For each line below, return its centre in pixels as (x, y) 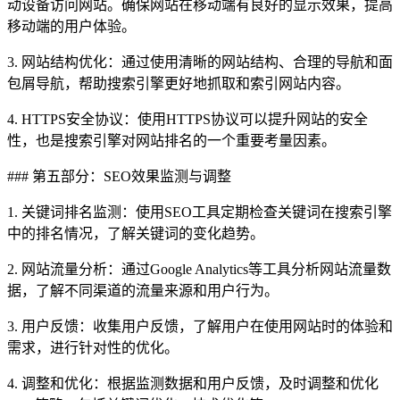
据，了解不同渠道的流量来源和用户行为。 (143, 290)
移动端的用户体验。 (71, 26)
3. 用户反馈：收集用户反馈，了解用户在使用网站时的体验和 (200, 326)
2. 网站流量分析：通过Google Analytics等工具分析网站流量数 (199, 269)
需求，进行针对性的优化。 (93, 347)
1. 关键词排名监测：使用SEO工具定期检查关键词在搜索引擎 (200, 212)
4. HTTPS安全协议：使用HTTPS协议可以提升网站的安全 (187, 119)
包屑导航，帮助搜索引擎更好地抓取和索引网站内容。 (179, 83)
